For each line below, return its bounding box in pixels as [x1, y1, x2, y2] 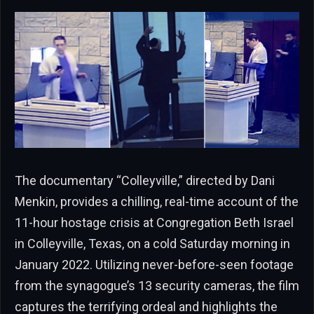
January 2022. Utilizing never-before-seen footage [15, 257, 294, 273]
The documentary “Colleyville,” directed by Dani [15, 173, 275, 189]
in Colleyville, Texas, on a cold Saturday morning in [15, 236, 290, 252]
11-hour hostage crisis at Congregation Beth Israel [15, 215, 294, 231]
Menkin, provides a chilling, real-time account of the [15, 194, 299, 210]
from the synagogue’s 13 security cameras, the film [15, 278, 299, 294]
